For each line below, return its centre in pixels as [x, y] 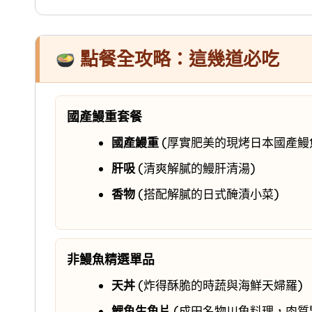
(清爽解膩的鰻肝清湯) [197, 169]
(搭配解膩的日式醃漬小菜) [209, 195]
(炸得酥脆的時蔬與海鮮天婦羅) [220, 286]
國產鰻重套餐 [104, 117]
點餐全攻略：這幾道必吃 [177, 59]
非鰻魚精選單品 [111, 260]
